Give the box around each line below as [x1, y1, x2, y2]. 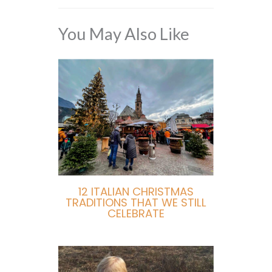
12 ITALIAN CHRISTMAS [78, 184, 194, 200]
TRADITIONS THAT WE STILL [66, 195, 206, 211]
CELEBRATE [107, 206, 165, 222]
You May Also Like [58, 23, 189, 44]
